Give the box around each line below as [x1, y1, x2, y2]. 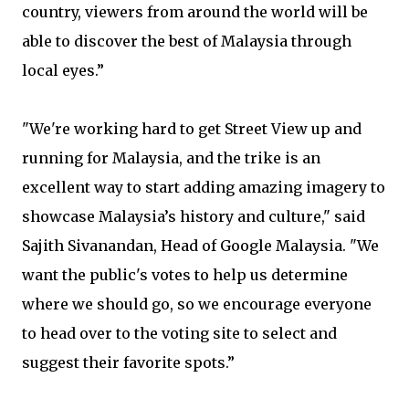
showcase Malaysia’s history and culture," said [22, 207, 365, 225]
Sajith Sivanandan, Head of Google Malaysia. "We [22, 236, 379, 255]
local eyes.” [22, 61, 104, 79]
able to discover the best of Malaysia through [22, 32, 351, 50]
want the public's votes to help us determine [22, 266, 348, 284]
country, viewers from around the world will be [22, 3, 368, 21]
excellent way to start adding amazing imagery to [22, 178, 385, 196]
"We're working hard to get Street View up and [22, 120, 362, 138]
